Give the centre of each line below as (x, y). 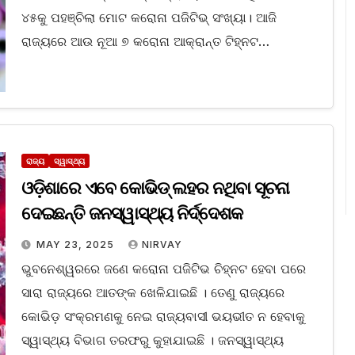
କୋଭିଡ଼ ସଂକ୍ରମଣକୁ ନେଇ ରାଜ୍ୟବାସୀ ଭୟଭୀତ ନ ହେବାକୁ (163, 317)
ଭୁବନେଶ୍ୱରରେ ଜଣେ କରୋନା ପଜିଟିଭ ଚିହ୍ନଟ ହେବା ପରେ (163, 269)
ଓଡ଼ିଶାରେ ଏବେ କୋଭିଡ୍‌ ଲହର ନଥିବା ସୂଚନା (155, 189)
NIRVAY (162, 245)
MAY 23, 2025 (76, 245)
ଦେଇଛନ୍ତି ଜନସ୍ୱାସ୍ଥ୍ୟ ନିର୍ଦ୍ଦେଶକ (132, 214)
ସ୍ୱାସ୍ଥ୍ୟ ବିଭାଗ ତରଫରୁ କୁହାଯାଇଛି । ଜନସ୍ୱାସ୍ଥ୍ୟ (152, 340)
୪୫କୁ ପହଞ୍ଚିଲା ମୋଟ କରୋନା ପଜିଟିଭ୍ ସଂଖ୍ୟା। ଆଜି (149, 18)
